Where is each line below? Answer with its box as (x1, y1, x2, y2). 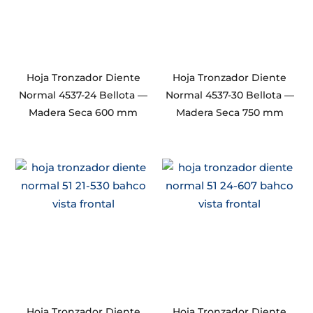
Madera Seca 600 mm (29, 105, 138, 119)
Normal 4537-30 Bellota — (165, 88, 294, 101)
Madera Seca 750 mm (175, 105, 284, 119)
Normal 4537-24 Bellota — (19, 88, 148, 101)
